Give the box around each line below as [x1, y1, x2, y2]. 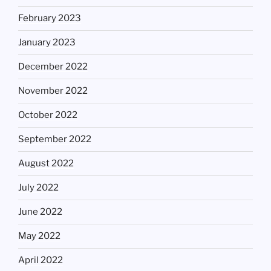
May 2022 [18, 230, 60, 242]
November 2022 [18, 85, 88, 97]
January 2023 [18, 37, 76, 48]
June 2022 [18, 206, 62, 218]
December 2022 [18, 61, 88, 73]
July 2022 [18, 182, 59, 194]
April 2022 [18, 255, 63, 266]
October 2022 [18, 109, 77, 121]
